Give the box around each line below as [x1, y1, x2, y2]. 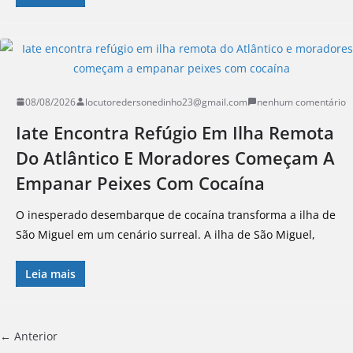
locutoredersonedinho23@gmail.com [85, 95, 247, 109]
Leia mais [25, 266, 76, 281]
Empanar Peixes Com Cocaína [16, 170, 265, 195]
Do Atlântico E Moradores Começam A [16, 145, 335, 169]
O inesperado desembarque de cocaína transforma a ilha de [16, 206, 336, 222]
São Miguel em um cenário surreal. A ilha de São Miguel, [16, 226, 315, 242]
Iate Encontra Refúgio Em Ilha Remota [16, 120, 334, 144]
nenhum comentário [257, 95, 346, 109]
